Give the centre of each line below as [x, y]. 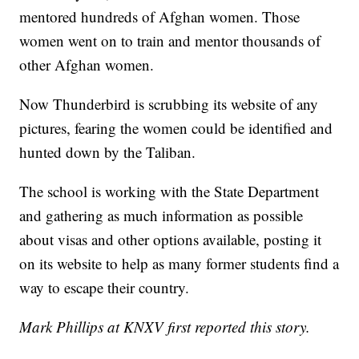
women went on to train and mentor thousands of [170, 40]
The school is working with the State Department [169, 191]
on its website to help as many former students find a [179, 263]
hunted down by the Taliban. [108, 151]
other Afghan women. [87, 64]
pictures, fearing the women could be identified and [176, 127]
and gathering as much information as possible [161, 215]
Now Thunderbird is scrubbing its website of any [169, 103]
